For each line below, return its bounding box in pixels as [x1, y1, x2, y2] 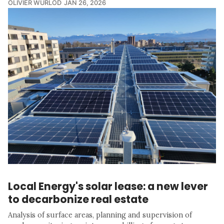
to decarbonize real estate [8, 191, 148, 206]
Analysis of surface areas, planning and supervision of [8, 210, 192, 219]
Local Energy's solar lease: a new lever [8, 178, 208, 193]
